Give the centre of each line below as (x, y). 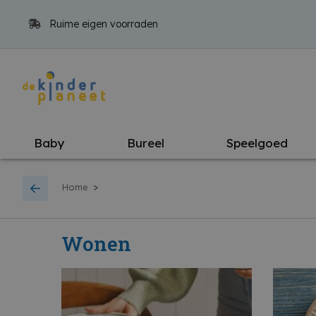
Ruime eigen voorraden (102, 24)
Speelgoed (257, 143)
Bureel (145, 143)
